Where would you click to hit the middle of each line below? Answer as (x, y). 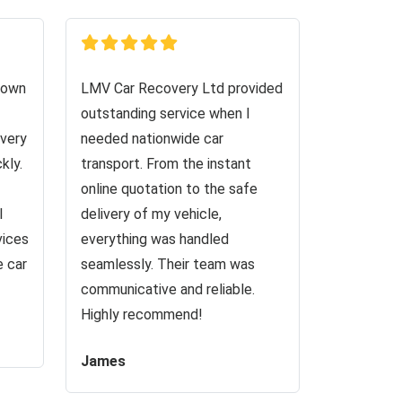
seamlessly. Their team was (168, 264)
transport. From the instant (166, 164)
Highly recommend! (142, 315)
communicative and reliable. (168, 289)
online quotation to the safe (169, 189)
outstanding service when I (166, 114)
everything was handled (155, 239)
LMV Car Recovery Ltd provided (182, 88)
